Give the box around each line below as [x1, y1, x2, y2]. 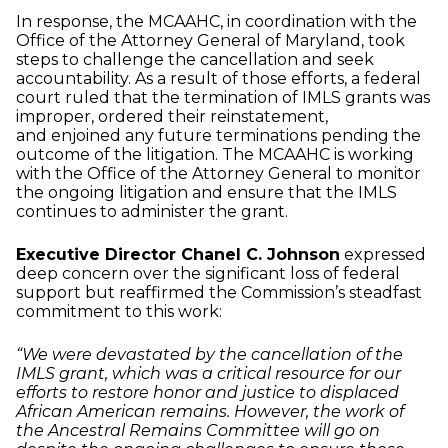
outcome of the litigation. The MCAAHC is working [16, 145, 414, 165]
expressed [340, 245, 426, 265]
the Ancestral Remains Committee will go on [16, 421, 380, 441]
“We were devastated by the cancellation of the [16, 345, 403, 365]
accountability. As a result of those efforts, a [16, 69, 364, 89]
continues [16, 202, 100, 222]
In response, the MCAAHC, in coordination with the [16, 12, 417, 32]
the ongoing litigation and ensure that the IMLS [16, 183, 397, 203]
